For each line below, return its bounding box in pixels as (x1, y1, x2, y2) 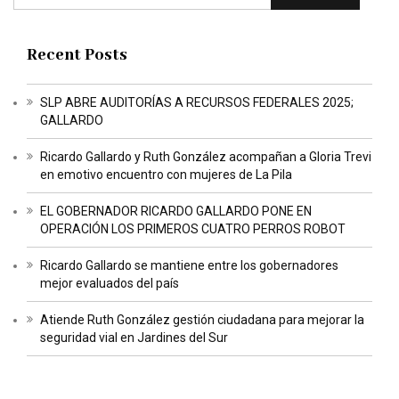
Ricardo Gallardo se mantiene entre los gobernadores (40, 257, 338, 273)
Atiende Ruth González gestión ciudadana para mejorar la (40, 312, 364, 327)
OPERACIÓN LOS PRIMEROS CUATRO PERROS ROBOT (40, 221, 346, 236)
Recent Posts (27, 44, 127, 66)
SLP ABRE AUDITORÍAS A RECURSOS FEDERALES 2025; (40, 94, 354, 110)
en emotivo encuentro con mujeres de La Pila (40, 167, 292, 182)
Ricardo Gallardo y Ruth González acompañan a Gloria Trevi (40, 149, 371, 164)
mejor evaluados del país (40, 275, 179, 290)
